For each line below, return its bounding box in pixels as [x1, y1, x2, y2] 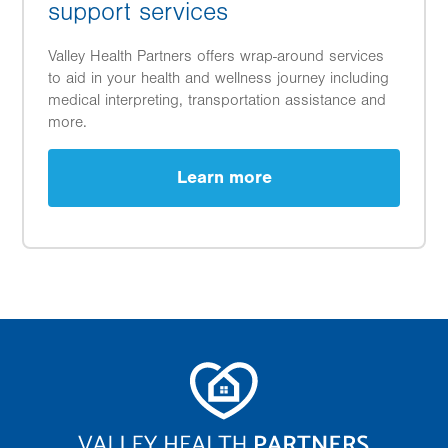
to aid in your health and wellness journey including [48, 68, 389, 87]
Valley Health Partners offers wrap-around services [48, 46, 384, 65]
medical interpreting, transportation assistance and [48, 90, 386, 109]
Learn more [176, 166, 272, 188]
